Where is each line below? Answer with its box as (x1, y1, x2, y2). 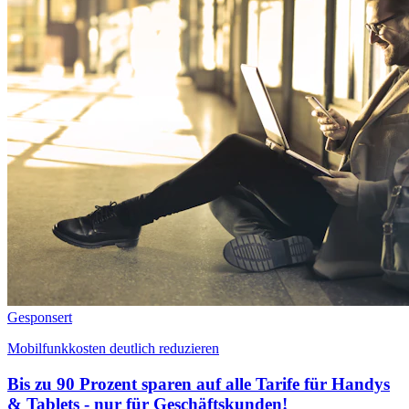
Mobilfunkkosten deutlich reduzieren (7, 340, 219, 356)
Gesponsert (7, 309, 72, 325)
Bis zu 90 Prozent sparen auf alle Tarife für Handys (7, 373, 390, 393)
